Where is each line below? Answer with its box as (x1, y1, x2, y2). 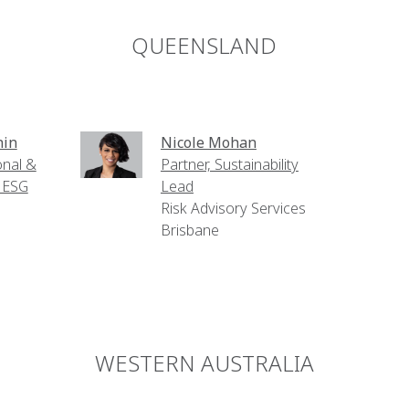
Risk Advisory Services (160, 198, 306, 218)
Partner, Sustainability (160, 154, 299, 174)
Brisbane (160, 220, 219, 240)
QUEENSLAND (131, 30, 278, 60)
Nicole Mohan (160, 132, 257, 152)
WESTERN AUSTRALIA (94, 348, 314, 378)
